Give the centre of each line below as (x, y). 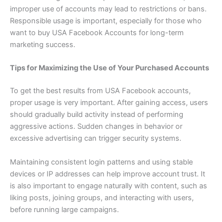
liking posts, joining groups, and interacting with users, (102, 197)
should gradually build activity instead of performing (97, 115)
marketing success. (43, 45)
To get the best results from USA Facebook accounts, (100, 91)
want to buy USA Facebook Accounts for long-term (97, 33)
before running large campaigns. (64, 209)
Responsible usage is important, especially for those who (106, 21)
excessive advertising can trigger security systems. (96, 139)
